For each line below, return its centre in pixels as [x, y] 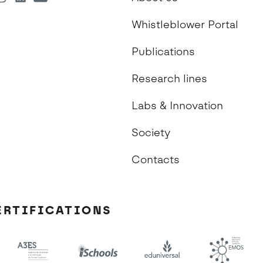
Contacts [156, 160]
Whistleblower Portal [185, 25]
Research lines [169, 79]
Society [151, 133]
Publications [163, 52]
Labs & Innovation [177, 106]
